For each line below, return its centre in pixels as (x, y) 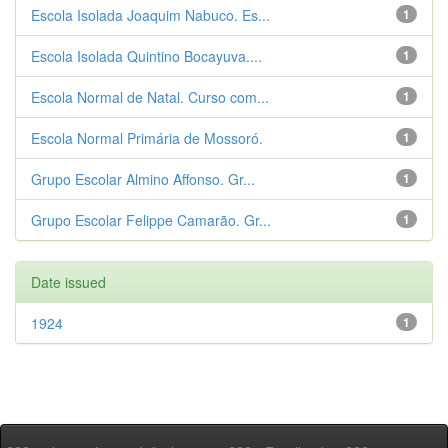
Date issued (68, 282)
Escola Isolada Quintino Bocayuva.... (146, 56)
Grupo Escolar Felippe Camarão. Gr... (151, 220)
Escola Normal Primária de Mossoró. (147, 138)
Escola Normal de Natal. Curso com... (150, 97)
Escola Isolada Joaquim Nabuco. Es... (150, 15)
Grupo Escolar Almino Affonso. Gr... (143, 179)
